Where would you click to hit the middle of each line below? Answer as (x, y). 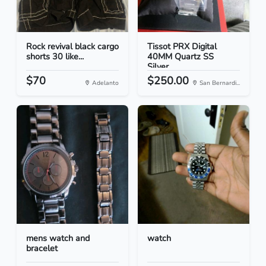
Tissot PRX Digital (182, 47)
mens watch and (58, 238)
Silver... (161, 67)
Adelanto (104, 83)
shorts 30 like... (55, 57)
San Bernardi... (219, 83)
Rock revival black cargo (72, 47)
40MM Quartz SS (180, 57)
